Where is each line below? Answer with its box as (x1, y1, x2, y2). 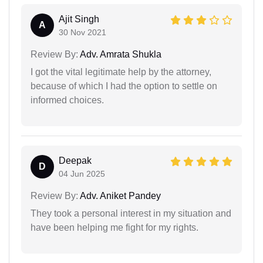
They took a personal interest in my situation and (31, 208, 231, 218)
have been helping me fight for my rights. (31, 222, 198, 232)
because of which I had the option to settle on (31, 80, 217, 91)
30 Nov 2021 (59, 27, 106, 37)
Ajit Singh (59, 14, 99, 24)
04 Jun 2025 (59, 168, 105, 178)
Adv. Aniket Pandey (78, 190, 161, 201)
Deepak (59, 155, 92, 166)
